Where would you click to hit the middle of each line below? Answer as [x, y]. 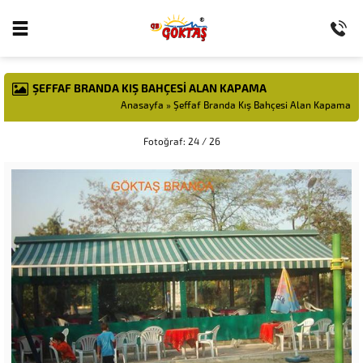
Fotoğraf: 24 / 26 [181, 142]
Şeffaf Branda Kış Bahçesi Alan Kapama [262, 105]
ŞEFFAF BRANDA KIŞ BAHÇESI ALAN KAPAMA [149, 89]
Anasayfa [142, 105]
